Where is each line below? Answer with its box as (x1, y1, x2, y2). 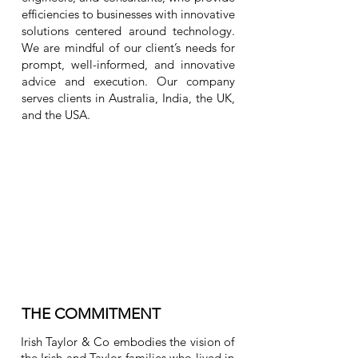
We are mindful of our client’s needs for (22, 40, 235, 55)
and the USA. (22, 107, 90, 122)
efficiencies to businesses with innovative (22, 6, 235, 22)
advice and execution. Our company (22, 74, 235, 89)
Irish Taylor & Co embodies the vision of (21, 334, 234, 349)
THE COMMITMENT (22, 304, 161, 323)
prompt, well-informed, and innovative (22, 57, 235, 72)
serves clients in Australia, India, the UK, (22, 90, 235, 105)
